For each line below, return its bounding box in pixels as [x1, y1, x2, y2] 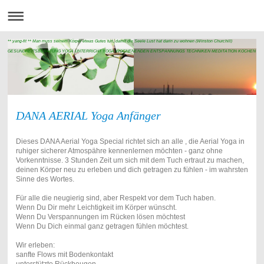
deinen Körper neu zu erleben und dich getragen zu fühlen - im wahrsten [15, 165, 248, 174]
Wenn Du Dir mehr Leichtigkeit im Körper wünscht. [15, 203, 177, 212]
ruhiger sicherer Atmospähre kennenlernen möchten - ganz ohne [15, 146, 223, 155]
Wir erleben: [15, 240, 55, 249]
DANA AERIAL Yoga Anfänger [15, 108, 161, 122]
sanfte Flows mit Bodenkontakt [15, 250, 113, 259]
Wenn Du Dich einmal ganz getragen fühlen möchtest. [15, 222, 189, 230]
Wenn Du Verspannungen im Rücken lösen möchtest [15, 212, 185, 221]
